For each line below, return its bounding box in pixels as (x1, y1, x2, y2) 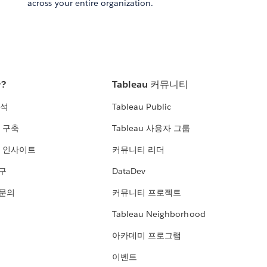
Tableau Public (112, 101, 172, 113)
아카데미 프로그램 (112, 230, 182, 241)
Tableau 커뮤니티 (112, 78, 189, 91)
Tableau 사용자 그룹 (112, 123, 191, 134)
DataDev (112, 166, 146, 177)
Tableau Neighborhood (112, 209, 206, 220)
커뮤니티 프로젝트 (112, 187, 182, 198)
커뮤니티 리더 (112, 144, 165, 156)
